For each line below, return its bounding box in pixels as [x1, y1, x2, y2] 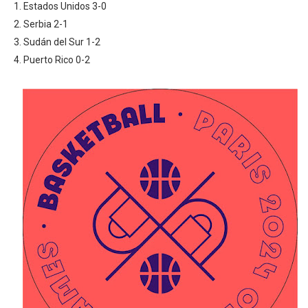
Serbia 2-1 [23, 19, 68, 30]
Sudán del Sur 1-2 [23, 36, 100, 47]
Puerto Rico [23, 54, 74, 65]
